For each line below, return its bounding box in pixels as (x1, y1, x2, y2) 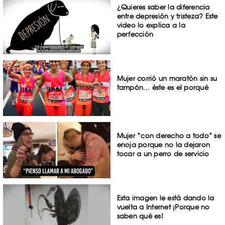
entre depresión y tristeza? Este (117, 12, 218, 20)
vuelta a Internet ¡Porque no (117, 203, 210, 211)
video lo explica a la (117, 21, 185, 29)
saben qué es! (117, 212, 163, 220)
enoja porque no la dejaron (117, 141, 210, 149)
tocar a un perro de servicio (117, 150, 209, 158)
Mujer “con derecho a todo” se (117, 132, 221, 140)
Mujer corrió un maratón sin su (117, 74, 217, 82)
